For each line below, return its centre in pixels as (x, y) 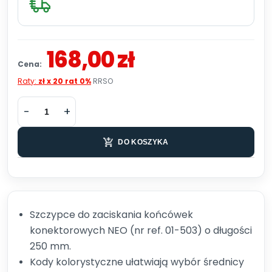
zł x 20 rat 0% (65, 81)
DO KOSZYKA (143, 142)
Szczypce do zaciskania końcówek (111, 215)
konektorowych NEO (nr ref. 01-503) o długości (141, 230)
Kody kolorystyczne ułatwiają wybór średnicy (137, 262)
